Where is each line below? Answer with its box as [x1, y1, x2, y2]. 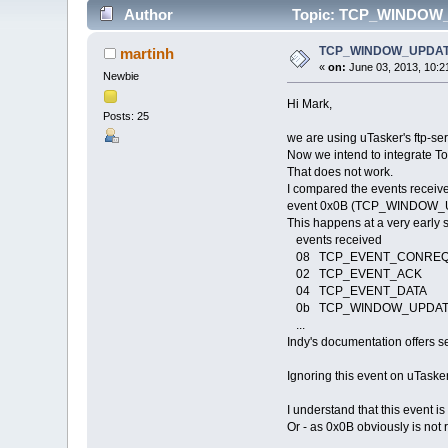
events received [286, 232, 382, 247]
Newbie [103, 69, 140, 82]
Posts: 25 [103, 110, 150, 123]
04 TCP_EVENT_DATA [286, 283, 427, 298]
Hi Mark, [286, 96, 332, 111]
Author [123, 5, 173, 23]
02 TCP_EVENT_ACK [286, 266, 422, 281]
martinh [119, 44, 174, 62]
